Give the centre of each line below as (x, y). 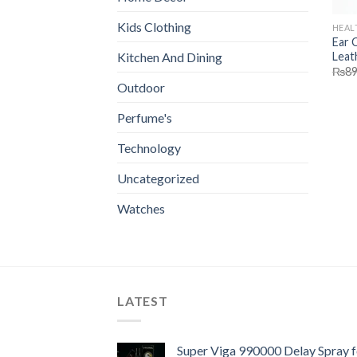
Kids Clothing (154, 27)
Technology (149, 148)
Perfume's (145, 118)
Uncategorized (158, 178)
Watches (141, 209)
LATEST (143, 301)
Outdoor (141, 88)
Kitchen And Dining (170, 57)
